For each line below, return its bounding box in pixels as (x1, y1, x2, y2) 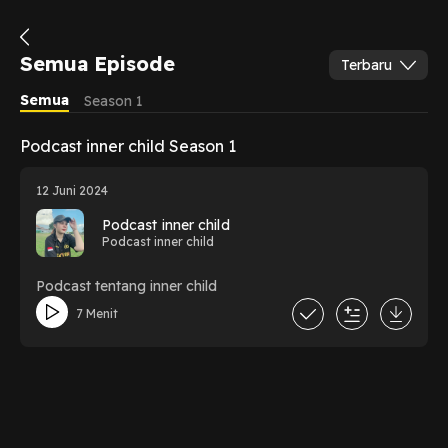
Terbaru (341, 55, 393, 74)
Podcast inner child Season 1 (19, 135, 236, 156)
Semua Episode (19, 50, 175, 76)
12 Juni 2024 (35, 183, 108, 199)
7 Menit (75, 305, 118, 321)
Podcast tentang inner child (35, 277, 217, 296)
